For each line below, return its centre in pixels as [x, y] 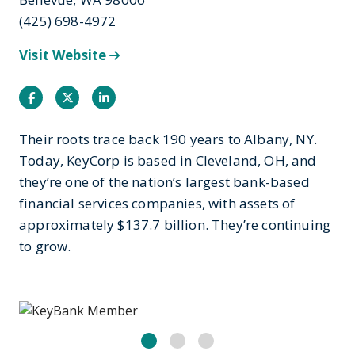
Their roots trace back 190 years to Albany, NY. [168, 139]
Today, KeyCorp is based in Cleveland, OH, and [168, 160]
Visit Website [65, 55]
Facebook [60, 97]
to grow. [45, 246]
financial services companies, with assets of [157, 203]
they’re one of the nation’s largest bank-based [164, 182]
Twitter [93, 97]
